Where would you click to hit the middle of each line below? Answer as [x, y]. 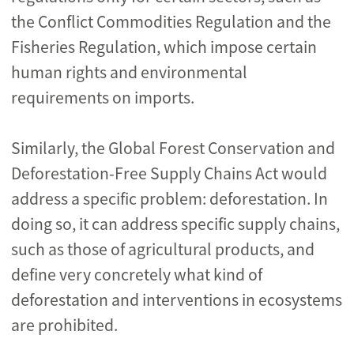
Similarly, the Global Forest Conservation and [173, 148]
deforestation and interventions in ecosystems [177, 300]
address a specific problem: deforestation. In [169, 199]
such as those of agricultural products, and [163, 249]
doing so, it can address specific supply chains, [175, 224]
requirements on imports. [103, 98]
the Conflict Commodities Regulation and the [171, 22]
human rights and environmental [129, 72]
